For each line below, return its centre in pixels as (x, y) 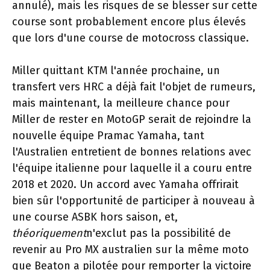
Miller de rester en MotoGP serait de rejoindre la (132, 119)
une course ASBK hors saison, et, (95, 217)
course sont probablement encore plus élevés (129, 22)
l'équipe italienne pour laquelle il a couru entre (132, 168)
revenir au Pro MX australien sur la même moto (130, 250)
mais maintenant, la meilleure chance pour (121, 103)
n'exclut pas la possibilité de (159, 233)
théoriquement (49, 233)
